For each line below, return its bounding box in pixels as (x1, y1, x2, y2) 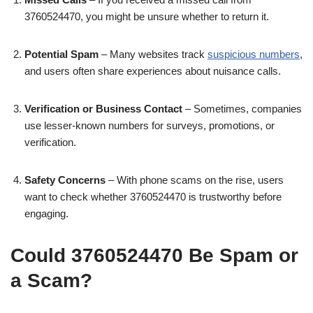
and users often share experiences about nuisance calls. (24, 64, 281, 77)
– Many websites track (99, 48, 208, 60)
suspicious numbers (208, 48, 300, 60)
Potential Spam (24, 48, 99, 60)
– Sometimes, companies (182, 102, 302, 115)
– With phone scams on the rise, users (105, 173, 284, 186)
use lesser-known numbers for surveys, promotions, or (24, 119, 275, 131)
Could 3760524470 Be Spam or (10, 244, 298, 266)
